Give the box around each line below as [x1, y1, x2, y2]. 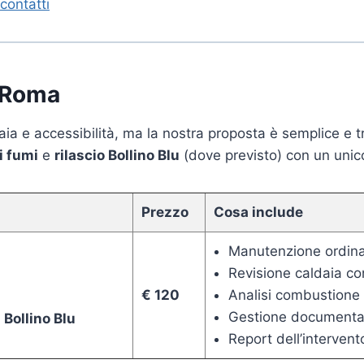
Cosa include [214, 203, 303, 220]
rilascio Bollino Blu [54, 146, 180, 163]
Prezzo [141, 203, 188, 220]
